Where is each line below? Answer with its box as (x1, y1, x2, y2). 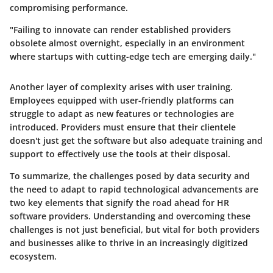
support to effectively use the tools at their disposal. (10, 147, 230, 160)
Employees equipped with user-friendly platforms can (10, 94, 234, 106)
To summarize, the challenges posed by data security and (10, 169, 250, 182)
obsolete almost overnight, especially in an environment (10, 37, 245, 49)
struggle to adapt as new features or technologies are (10, 107, 234, 119)
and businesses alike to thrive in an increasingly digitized (10, 236, 248, 249)
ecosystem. (10, 250, 57, 262)
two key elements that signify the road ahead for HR (10, 196, 229, 208)
